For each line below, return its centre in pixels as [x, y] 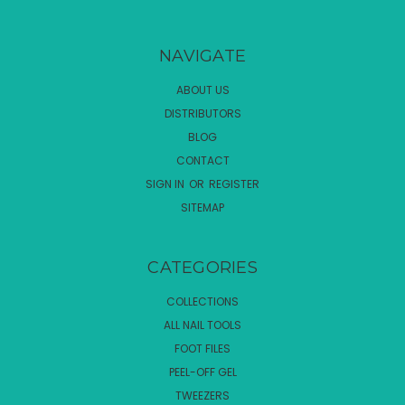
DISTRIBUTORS [202, 113]
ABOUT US [202, 89]
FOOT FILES [202, 348]
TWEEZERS [202, 395]
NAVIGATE [202, 56]
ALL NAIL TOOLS [202, 325]
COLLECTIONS [202, 301]
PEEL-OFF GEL [202, 372]
